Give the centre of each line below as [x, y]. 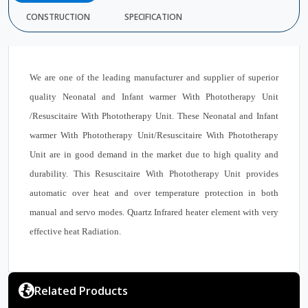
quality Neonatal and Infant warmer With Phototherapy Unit [154, 96]
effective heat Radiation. [76, 231]
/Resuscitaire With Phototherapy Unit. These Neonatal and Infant [154, 115]
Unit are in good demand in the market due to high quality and [154, 154]
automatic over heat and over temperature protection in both [154, 192]
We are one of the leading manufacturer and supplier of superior [154, 77]
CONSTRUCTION [58, 16]
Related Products [81, 290]
